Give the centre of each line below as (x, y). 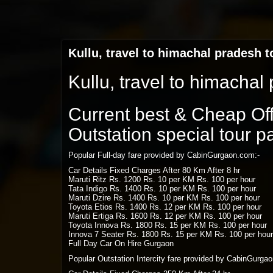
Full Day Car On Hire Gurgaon (121, 243)
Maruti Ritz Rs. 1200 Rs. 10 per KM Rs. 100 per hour (162, 179)
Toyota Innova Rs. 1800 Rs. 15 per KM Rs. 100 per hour (168, 225)
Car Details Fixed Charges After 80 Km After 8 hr (154, 170)
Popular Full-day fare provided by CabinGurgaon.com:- (164, 155)
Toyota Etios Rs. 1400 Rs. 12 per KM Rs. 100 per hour (165, 207)
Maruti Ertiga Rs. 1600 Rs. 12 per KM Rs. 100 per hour (165, 216)
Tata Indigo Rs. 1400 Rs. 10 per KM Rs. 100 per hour (162, 189)
